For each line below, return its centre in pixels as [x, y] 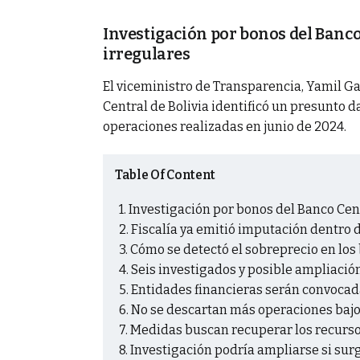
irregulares [147, 54]
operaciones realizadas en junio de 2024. [225, 126]
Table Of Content [165, 174]
